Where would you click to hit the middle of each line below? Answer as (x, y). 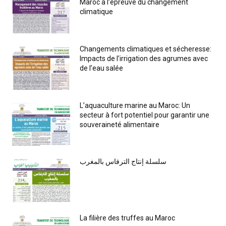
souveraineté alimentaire (120, 124)
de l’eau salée (102, 68)
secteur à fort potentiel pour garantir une (145, 115)
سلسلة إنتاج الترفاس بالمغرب (123, 162)
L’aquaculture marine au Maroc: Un (135, 105)
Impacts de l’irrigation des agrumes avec (144, 59)
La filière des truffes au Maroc (128, 218)
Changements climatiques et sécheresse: (146, 49)
